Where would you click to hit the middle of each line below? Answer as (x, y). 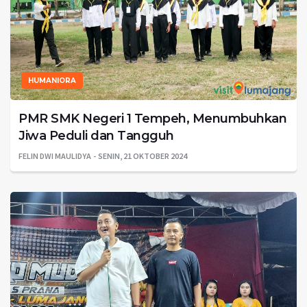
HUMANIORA (52, 81)
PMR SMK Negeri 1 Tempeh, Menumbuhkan (152, 119)
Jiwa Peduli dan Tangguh (96, 136)
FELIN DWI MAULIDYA (55, 156)
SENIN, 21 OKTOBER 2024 (143, 156)
